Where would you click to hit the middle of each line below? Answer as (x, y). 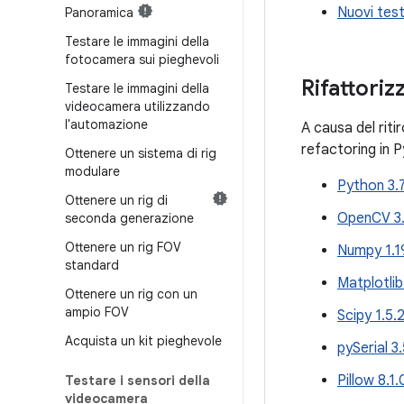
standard (92, 265)
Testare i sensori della (138, 381)
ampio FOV (97, 312)
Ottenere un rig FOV (123, 247)
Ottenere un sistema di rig (141, 153)
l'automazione (106, 124)
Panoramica (99, 13)
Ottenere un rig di (116, 200)
